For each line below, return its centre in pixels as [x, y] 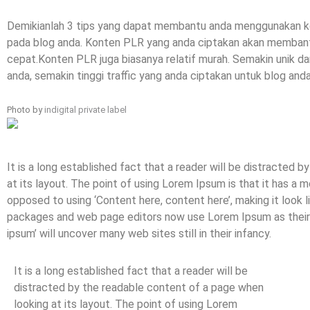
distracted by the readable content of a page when [139, 288]
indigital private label [85, 110]
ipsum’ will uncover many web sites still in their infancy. [139, 234]
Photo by [26, 110]
